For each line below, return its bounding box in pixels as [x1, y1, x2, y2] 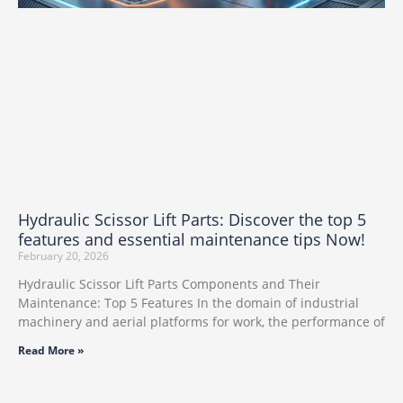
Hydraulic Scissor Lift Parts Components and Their [18, 274, 320, 292]
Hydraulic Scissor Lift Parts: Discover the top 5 [18, 208, 366, 230]
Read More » [18, 342, 84, 358]
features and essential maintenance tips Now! [18, 228, 365, 250]
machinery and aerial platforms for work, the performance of [18, 312, 385, 330]
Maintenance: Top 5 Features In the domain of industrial [18, 293, 359, 311]
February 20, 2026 [18, 247, 109, 264]
